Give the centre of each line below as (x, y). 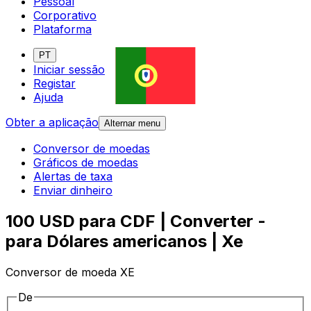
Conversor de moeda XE (70, 272)
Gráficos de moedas (86, 163)
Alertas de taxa (73, 177)
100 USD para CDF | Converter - (136, 221)
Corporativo (65, 16)
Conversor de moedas (92, 149)
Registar (54, 84)
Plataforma (62, 30)
